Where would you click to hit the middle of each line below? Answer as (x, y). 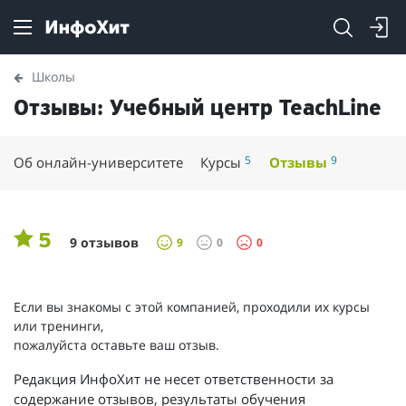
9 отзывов (104, 242)
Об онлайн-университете (98, 162)
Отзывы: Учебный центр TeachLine (198, 109)
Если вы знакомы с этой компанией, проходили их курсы (192, 306)
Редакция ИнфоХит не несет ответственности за (174, 378)
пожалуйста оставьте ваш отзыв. (116, 344)
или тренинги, (58, 325)
